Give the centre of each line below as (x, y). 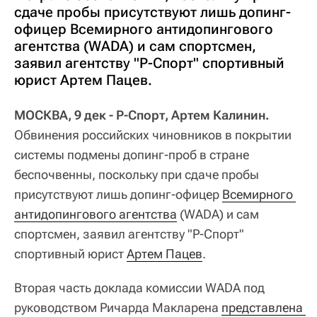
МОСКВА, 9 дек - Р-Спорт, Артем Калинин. (142, 115)
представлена (262, 307)
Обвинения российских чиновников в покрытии (153, 134)
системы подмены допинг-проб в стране (132, 154)
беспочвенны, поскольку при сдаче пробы (137, 174)
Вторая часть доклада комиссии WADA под (139, 287)
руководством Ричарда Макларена (118, 307)
